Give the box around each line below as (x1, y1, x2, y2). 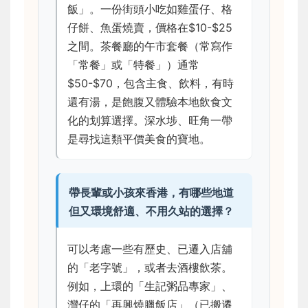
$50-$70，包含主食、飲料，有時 (67, 76, 234, 90)
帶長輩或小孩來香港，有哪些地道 (69, 185, 234, 199)
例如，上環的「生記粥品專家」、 (67, 278, 232, 293)
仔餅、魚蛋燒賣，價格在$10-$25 (67, 20, 232, 34)
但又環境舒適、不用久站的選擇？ (69, 203, 234, 218)
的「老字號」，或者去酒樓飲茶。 (67, 260, 232, 274)
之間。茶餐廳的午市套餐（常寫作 (67, 38, 232, 53)
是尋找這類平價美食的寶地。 (67, 131, 210, 146)
